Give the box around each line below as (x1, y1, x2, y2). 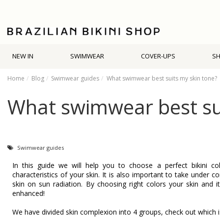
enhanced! (12, 188, 45, 198)
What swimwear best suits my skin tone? (106, 74, 217, 82)
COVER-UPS (141, 52, 176, 61)
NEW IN (12, 52, 33, 61)
